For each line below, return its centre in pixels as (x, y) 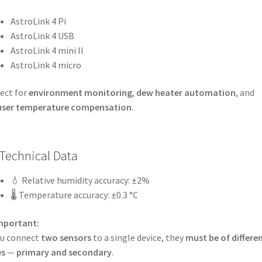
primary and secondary (64, 252)
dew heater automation (186, 93)
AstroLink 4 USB (42, 35)
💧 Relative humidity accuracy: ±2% (80, 180)
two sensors (66, 237)
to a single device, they (138, 237)
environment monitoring (80, 93)
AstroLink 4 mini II (47, 50)
